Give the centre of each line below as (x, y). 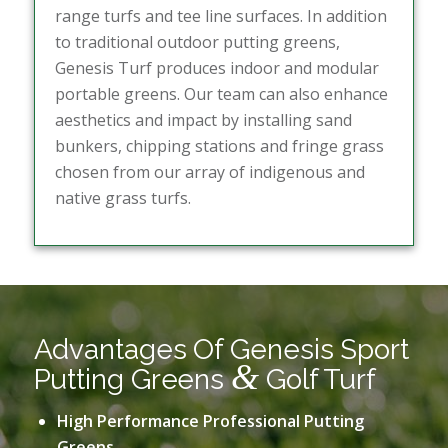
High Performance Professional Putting (210, 421)
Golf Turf (317, 380)
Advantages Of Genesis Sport (221, 350)
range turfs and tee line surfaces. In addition (220, 15)
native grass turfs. (122, 197)
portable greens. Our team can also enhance (221, 93)
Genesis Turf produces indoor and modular (216, 67)
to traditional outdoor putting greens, (197, 41)
